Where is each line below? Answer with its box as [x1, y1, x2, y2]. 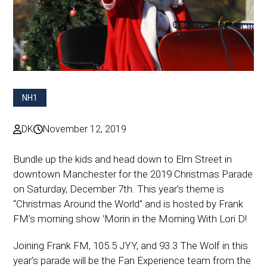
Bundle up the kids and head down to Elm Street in [13, 153, 232, 165]
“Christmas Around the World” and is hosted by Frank [13, 197, 244, 210]
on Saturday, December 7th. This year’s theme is [13, 182, 225, 195]
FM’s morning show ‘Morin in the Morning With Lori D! [13, 212, 247, 225]
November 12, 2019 [43, 123, 127, 135]
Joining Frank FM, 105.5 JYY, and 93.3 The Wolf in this [13, 239, 249, 252]
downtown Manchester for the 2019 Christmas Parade [13, 167, 253, 180]
